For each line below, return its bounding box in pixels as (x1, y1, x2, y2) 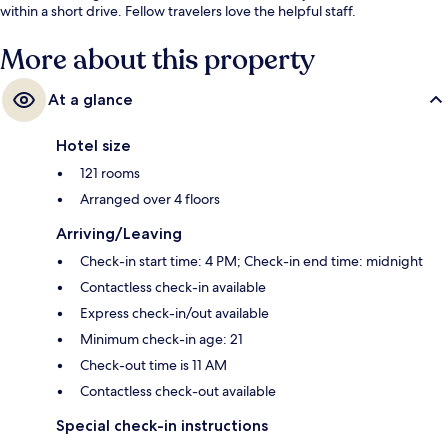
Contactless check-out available (80, 382, 276, 401)
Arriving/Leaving (56, 224, 182, 244)
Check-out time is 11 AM (80, 356, 227, 375)
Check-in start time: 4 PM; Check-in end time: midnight (80, 252, 423, 271)
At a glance (48, 90, 133, 110)
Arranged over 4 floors (80, 190, 220, 209)
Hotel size (56, 136, 131, 156)
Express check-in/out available (80, 304, 269, 323)
